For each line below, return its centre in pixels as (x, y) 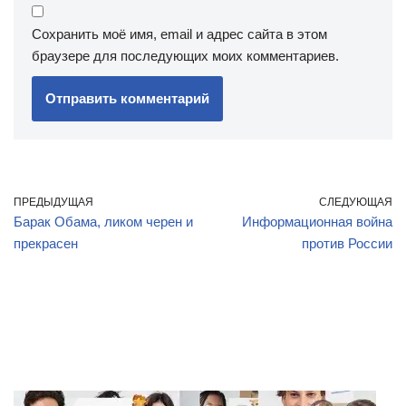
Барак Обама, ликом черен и (103, 222)
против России (347, 243)
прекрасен (46, 243)
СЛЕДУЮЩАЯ (356, 202)
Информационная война (317, 222)
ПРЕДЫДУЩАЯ (53, 202)
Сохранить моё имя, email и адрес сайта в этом (179, 34)
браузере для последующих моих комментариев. (185, 56)
